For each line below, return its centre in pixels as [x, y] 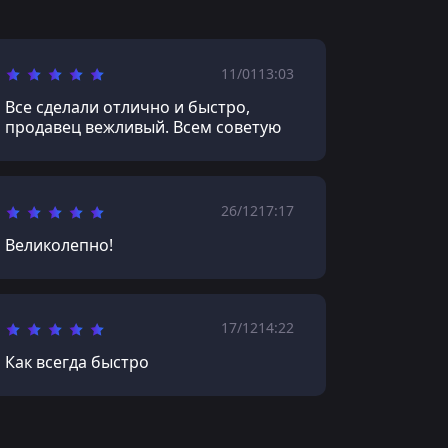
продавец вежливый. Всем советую [142, 127]
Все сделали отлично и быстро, [127, 107]
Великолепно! [58, 244]
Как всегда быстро [76, 361]
